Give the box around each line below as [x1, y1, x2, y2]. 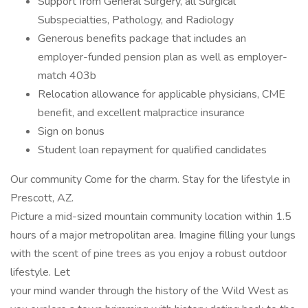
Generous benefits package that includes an [38, 31, 246, 46]
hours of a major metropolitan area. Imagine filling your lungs [10, 228, 296, 243]
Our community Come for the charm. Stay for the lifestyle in [10, 172, 290, 187]
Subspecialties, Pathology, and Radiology [38, 12, 234, 27]
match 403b [38, 68, 96, 83]
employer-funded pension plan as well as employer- [38, 49, 287, 65]
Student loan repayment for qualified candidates [38, 142, 267, 157]
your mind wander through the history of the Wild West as [10, 283, 289, 298]
